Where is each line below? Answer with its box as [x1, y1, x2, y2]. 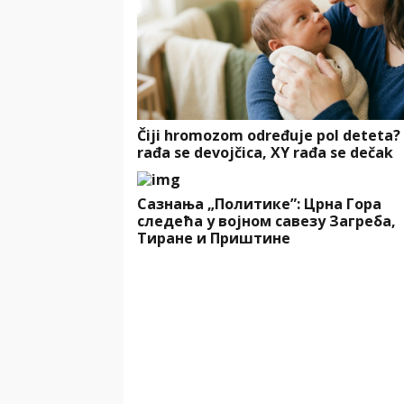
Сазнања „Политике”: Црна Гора [137, 194, 381, 215]
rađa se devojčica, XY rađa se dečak [137, 142, 393, 163]
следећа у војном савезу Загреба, [137, 211, 396, 232]
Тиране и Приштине [137, 228, 290, 249]
